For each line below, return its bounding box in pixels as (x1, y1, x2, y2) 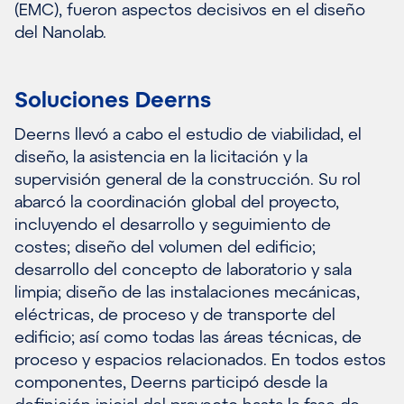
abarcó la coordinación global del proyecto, (14, 191, 339, 212)
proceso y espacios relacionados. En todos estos (14, 349, 386, 370)
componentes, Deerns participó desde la (14, 372, 327, 392)
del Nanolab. (14, 22, 106, 42)
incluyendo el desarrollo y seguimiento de (14, 214, 331, 234)
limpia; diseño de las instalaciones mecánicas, (14, 281, 360, 302)
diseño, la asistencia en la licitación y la (14, 146, 308, 167)
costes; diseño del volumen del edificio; (14, 236, 316, 257)
